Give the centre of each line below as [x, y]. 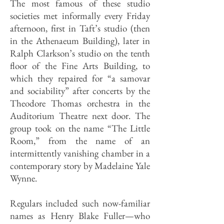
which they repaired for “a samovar [80, 78]
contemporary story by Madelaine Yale [80, 166]
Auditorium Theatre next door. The [80, 116]
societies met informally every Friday [80, 16]
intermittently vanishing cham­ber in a [80, 153]
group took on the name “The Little [80, 128]
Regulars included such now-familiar [80, 203]
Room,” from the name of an [80, 141]
